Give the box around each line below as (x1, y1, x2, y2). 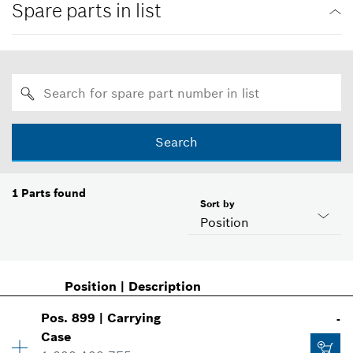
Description (128, 278, 201, 295)
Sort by (200, 198, 235, 210)
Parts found (21, 186, 86, 201)
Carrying (107, 310, 162, 326)
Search (155, 134, 198, 150)
